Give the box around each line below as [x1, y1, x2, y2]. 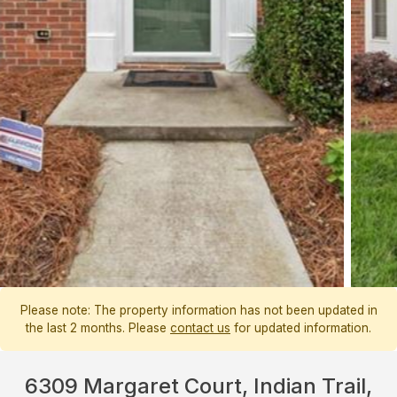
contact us [170, 321, 230, 336]
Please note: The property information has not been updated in [19, 303, 378, 318]
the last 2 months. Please [26, 321, 170, 336]
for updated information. [230, 321, 371, 336]
